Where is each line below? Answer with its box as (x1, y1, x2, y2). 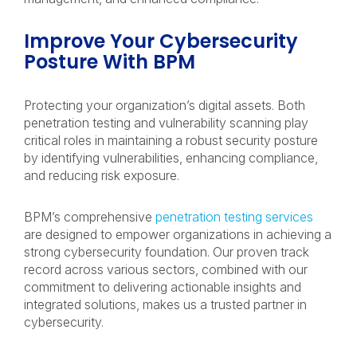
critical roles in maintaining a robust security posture (24, 132, 318, 148)
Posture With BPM (24, 49, 200, 75)
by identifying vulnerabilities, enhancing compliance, (24, 150, 318, 166)
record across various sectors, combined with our (24, 261, 308, 277)
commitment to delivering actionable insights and (24, 279, 301, 295)
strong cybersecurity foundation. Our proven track (24, 244, 309, 260)
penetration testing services (155, 209, 313, 225)
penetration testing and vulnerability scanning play (24, 115, 308, 131)
